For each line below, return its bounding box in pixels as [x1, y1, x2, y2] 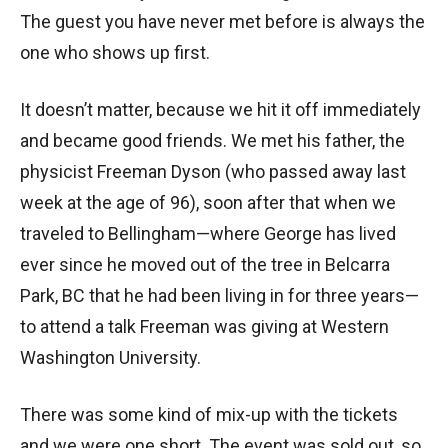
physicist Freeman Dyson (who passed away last [20, 161, 406, 183]
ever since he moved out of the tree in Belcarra [20, 254, 390, 276]
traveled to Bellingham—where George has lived [20, 223, 396, 245]
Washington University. [20, 347, 201, 369]
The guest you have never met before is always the [20, 11, 425, 33]
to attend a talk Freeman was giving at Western [20, 316, 389, 338]
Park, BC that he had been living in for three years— [20, 285, 419, 307]
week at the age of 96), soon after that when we [20, 192, 396, 214]
